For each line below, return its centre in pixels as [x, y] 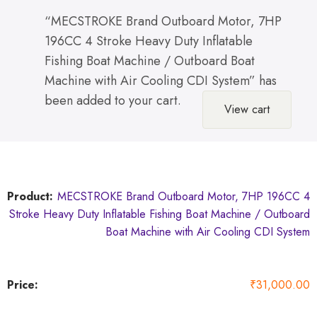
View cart [247, 110]
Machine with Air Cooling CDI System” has [161, 81]
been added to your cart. [113, 101]
